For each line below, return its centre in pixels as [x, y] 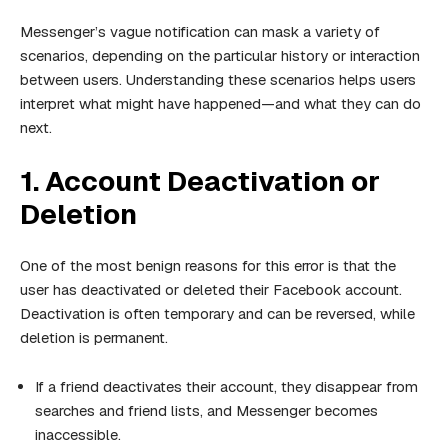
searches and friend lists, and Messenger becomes [206, 411]
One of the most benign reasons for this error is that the [208, 266]
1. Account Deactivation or [200, 181]
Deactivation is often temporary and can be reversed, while [217, 314]
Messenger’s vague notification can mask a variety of [200, 32]
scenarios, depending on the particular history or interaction [220, 56]
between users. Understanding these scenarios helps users [218, 80]
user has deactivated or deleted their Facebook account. [211, 290]
